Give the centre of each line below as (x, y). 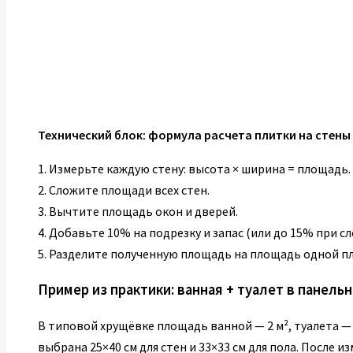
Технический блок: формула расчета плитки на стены (194, 134)
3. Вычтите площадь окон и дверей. (138, 211)
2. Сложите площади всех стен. (124, 190)
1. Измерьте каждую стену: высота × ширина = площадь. (194, 168)
